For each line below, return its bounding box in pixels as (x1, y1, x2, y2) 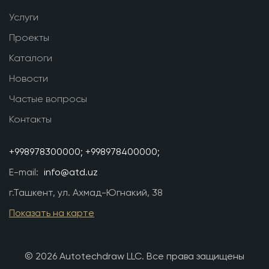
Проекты (9, 32, 49, 43)
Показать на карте (9, 207, 94, 219)
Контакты (9, 113, 52, 125)
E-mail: (9, 166, 41, 178)
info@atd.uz (44, 166, 98, 178)
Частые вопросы (9, 93, 87, 104)
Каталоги (9, 52, 52, 64)
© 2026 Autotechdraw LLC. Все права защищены (25, 250, 244, 262)
